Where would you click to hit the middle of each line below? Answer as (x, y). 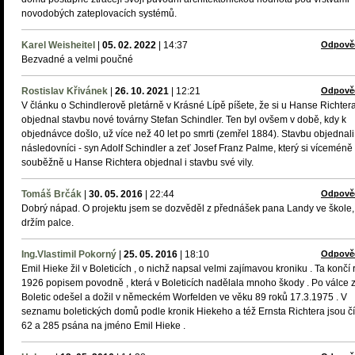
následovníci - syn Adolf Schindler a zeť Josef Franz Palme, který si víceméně (187, 148)
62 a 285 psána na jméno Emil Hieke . (103, 326)
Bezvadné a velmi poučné (77, 59)
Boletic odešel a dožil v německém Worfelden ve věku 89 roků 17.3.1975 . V (184, 297)
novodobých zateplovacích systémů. (99, 13)
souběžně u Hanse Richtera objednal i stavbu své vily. (137, 162)
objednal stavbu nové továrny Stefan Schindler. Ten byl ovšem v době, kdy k (184, 120)
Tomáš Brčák (52, 194)
